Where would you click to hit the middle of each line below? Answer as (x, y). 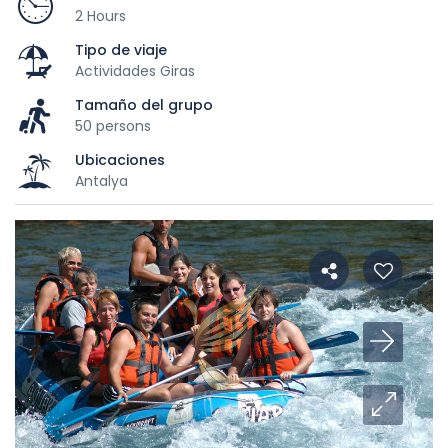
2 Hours (100, 15)
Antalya (101, 180)
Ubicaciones (120, 159)
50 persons (113, 125)
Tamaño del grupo (144, 104)
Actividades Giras (135, 70)
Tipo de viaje (121, 49)
